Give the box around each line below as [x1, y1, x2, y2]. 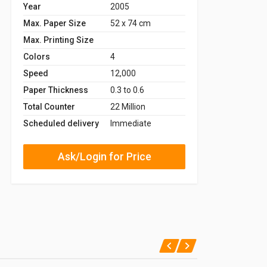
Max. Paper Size [23, 18, 86, 28]
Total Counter [23, 101, 75, 111]
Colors [23, 51, 50, 61]
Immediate [110, 118, 151, 128]
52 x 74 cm [110, 18, 151, 28]
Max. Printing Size [23, 35, 94, 45]
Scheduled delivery [23, 118, 99, 128]
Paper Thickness [23, 85, 88, 95]
